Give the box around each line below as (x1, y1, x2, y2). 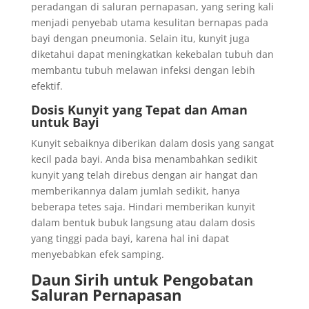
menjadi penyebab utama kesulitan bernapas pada (30, 16, 268, 29)
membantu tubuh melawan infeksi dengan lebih (30, 63, 255, 77)
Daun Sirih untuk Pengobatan (30, 269, 253, 290)
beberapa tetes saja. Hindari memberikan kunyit (30, 200, 255, 213)
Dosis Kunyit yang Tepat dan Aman (30, 101, 248, 118)
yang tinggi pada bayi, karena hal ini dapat (30, 232, 229, 245)
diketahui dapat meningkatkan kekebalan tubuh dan (30, 48, 274, 61)
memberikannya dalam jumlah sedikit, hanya (30, 184, 240, 197)
